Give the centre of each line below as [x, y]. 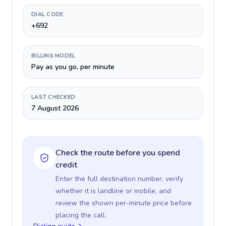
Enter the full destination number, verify [119, 179]
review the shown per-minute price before [124, 203]
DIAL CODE [47, 14]
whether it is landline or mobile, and [113, 191]
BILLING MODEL [53, 56]
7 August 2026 [55, 108]
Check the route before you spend [118, 153]
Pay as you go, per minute [73, 67]
